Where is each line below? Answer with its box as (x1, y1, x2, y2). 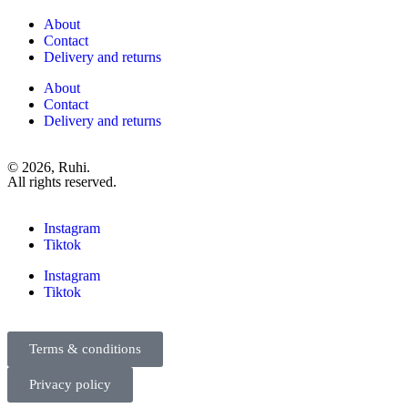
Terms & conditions (29, 342, 141, 356)
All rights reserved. (7, 174, 117, 189)
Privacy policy (29, 377, 111, 392)
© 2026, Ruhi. (7, 159, 90, 175)
